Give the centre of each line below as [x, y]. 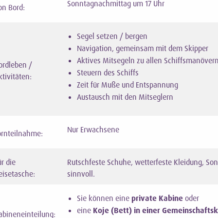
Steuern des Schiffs [108, 73]
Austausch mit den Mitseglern [125, 97]
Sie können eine [104, 198]
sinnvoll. [81, 174]
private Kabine [158, 198]
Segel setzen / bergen [112, 36]
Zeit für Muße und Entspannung [127, 85]
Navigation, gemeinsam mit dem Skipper [142, 48]
